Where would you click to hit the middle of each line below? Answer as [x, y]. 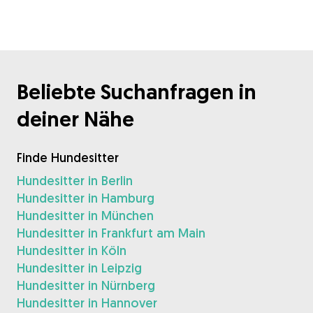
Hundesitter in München [85, 215]
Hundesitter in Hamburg [86, 198]
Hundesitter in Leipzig [79, 268]
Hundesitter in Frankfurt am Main [111, 233]
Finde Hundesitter [68, 157]
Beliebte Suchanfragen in [137, 92]
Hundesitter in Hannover [87, 303]
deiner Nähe [75, 119]
